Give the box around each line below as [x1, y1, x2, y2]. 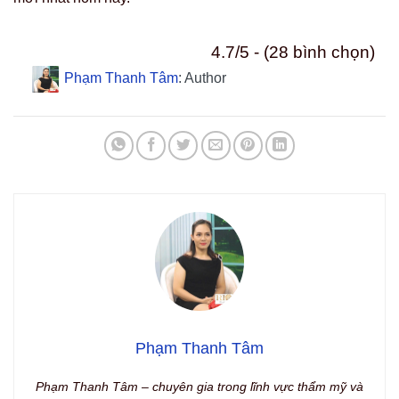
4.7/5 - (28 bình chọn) [211, 43, 375, 62]
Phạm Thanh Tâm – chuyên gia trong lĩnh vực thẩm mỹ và [36, 379, 363, 395]
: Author [177, 70, 226, 86]
